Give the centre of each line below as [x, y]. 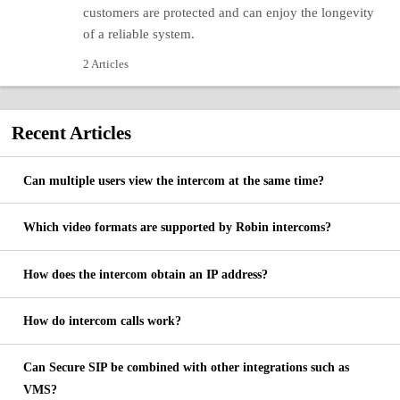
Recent [40, 133]
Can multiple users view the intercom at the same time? [173, 180]
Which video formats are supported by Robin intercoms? [177, 228]
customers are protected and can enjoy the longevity [228, 12]
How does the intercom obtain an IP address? [145, 274]
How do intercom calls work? [102, 321]
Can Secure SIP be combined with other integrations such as [186, 367]
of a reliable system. [138, 33]
